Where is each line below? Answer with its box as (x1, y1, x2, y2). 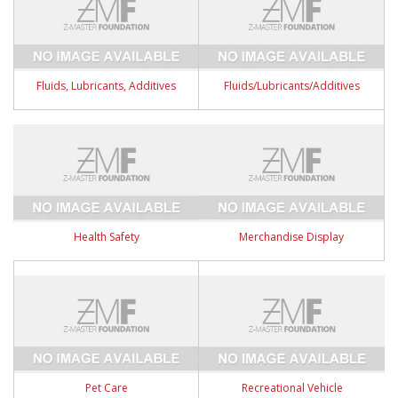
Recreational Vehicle (241, 380, 343, 395)
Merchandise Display (239, 229, 344, 244)
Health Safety (73, 229, 139, 244)
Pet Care (84, 380, 128, 395)
